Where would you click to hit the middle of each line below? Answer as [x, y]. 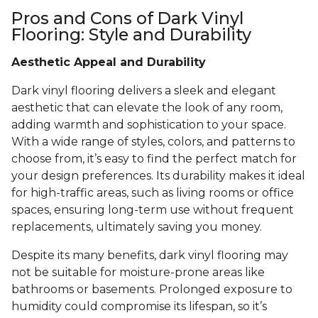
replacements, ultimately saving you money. [137, 227]
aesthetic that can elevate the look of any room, [147, 108]
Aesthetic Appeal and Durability [109, 62]
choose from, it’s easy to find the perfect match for [154, 159]
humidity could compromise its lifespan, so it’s [139, 307]
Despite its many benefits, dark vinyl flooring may [150, 256]
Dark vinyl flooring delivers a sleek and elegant [144, 91]
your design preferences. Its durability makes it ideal [158, 176]
